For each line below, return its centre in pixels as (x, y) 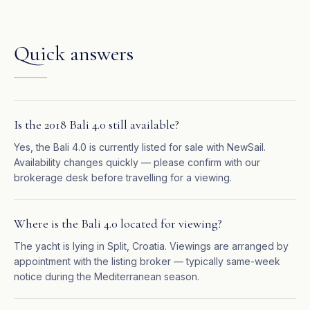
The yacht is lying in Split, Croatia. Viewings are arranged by (151, 246)
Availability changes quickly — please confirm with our (137, 162)
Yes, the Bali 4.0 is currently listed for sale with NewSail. (140, 147)
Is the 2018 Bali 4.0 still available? (97, 125)
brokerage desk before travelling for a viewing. (123, 177)
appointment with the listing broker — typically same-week (147, 261)
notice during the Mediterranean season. (107, 276)
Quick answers (74, 54)
